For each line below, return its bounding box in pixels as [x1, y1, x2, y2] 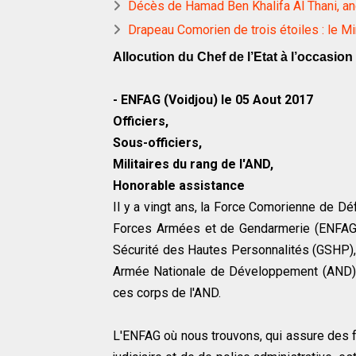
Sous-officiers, [113, 135, 202, 151]
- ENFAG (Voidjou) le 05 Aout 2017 [113, 92, 313, 108]
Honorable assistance [113, 178, 245, 194]
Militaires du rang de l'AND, [113, 157, 273, 172]
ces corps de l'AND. [113, 285, 221, 301]
